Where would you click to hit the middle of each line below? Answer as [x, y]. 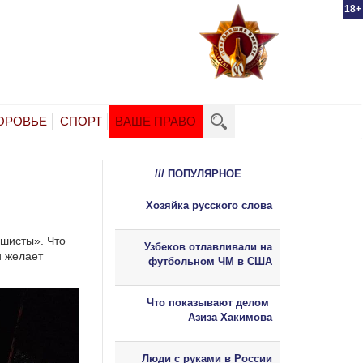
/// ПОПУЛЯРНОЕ [198, 173]
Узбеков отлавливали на [208, 246]
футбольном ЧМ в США [210, 261]
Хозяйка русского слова [209, 205]
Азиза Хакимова [230, 317]
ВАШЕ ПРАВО [156, 121]
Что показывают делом [209, 302]
